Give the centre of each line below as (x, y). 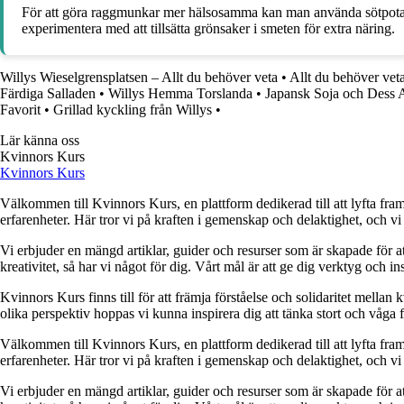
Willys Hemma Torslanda (180, 94)
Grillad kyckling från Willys (133, 110)
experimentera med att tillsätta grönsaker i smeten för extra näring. (208, 29)
